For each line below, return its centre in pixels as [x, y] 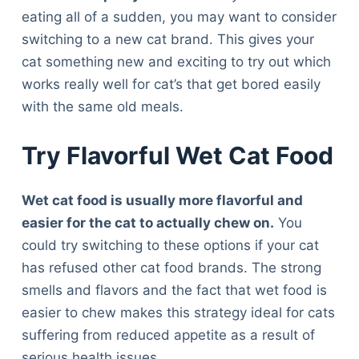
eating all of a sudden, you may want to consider [179, 16]
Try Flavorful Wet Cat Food [177, 156]
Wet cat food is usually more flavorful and [162, 201]
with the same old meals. [102, 106]
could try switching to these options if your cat [170, 246]
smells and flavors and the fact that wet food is [174, 290]
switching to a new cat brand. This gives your [167, 39]
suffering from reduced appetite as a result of [168, 335]
